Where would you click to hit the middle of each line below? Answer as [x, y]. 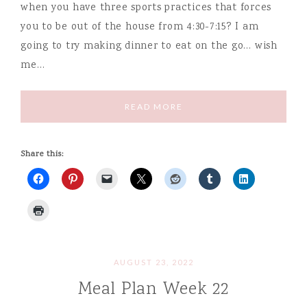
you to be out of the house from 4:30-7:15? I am [140, 27]
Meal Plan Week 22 [153, 289]
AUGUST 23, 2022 [153, 262]
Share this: [42, 154]
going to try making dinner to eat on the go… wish [149, 46]
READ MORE [153, 106]
